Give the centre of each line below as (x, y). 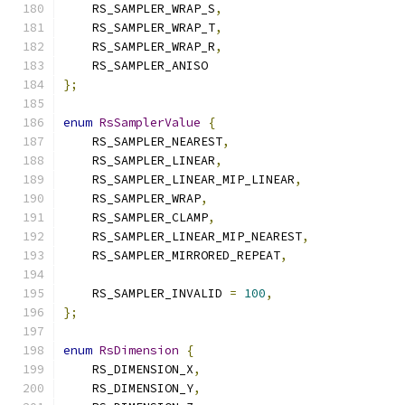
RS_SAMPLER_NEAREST (143, 141)
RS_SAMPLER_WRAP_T (139, 28)
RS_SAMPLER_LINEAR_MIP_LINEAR (179, 179)
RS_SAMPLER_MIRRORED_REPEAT (172, 255)
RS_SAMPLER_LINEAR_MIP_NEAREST (183, 236)
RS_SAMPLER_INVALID (146, 293)
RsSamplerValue (150, 122)
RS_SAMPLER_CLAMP (136, 217)
